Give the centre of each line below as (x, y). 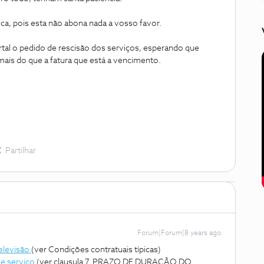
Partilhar (21, 151)
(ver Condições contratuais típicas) (96, 250)
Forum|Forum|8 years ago (179, 233)
